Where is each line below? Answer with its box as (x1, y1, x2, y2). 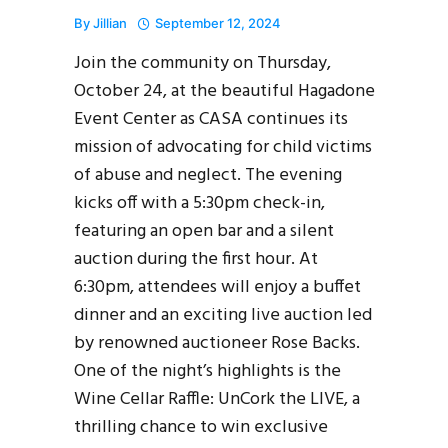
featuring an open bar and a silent (74, 216, 334, 246)
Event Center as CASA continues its (74, 104, 348, 134)
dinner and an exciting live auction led (74, 300, 372, 330)
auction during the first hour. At (74, 244, 318, 274)
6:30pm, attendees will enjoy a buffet (74, 272, 361, 302)
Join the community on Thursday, (74, 48, 331, 78)
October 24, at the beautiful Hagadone (74, 76, 375, 106)
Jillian (93, 14, 127, 31)
